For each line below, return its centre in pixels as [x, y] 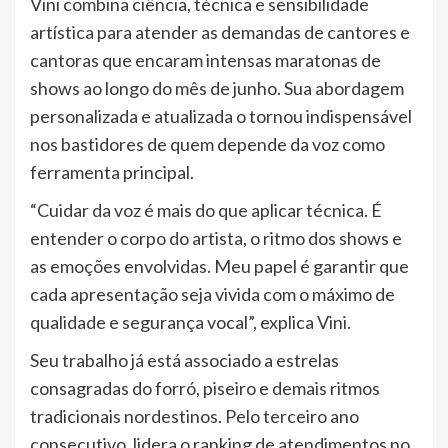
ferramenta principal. [112, 172]
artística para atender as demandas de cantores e [220, 32]
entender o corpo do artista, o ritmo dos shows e [216, 238]
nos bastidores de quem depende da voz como [207, 144]
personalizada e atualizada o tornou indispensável [221, 116]
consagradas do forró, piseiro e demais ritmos [205, 388]
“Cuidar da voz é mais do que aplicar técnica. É [206, 210]
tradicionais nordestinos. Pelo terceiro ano [194, 416]
